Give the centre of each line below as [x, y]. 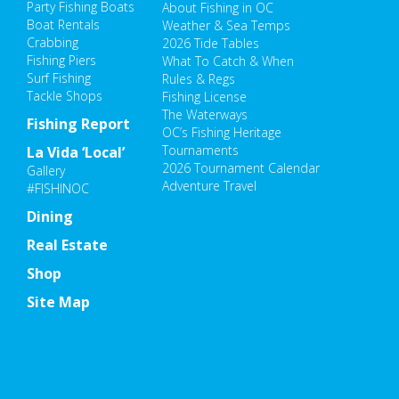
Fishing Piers [61, 61]
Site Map [58, 302]
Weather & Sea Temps [227, 25]
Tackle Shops [65, 96]
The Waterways [205, 114]
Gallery [46, 171]
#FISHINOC [58, 189]
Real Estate [67, 245]
